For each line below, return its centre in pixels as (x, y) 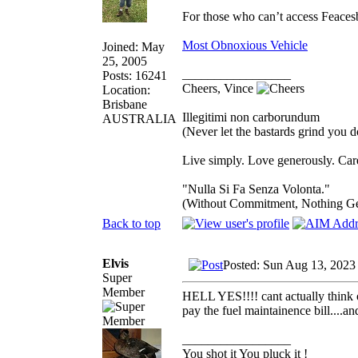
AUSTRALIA (139, 118)
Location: (126, 89)
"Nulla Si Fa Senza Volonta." (256, 189)
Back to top (131, 223)
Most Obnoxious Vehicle (245, 45)
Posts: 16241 (135, 75)
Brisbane (125, 104)
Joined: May (133, 46)
